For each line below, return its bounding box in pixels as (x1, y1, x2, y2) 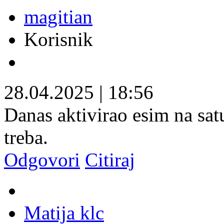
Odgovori (4, 148, 80, 170)
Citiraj (85, 148, 135, 170)
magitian (24, 5, 92, 27)
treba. (4, 126, 53, 148)
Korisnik (24, 28, 93, 50)
